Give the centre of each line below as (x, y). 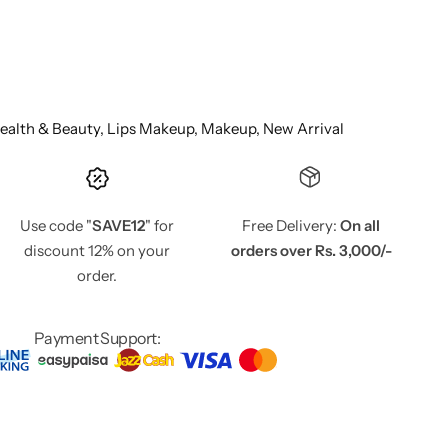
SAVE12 (118, 225)
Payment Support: (97, 337)
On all (360, 225)
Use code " (56, 225)
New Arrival (303, 128)
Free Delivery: (291, 225)
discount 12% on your (97, 250)
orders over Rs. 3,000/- (311, 250)
